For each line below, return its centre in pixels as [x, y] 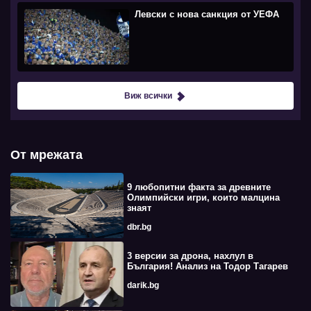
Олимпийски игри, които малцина [203, 197]
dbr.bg [139, 227]
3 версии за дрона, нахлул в [190, 256]
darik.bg [143, 286]
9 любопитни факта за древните [199, 187]
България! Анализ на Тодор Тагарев [207, 267]
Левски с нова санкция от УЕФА [207, 14]
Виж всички [148, 95]
